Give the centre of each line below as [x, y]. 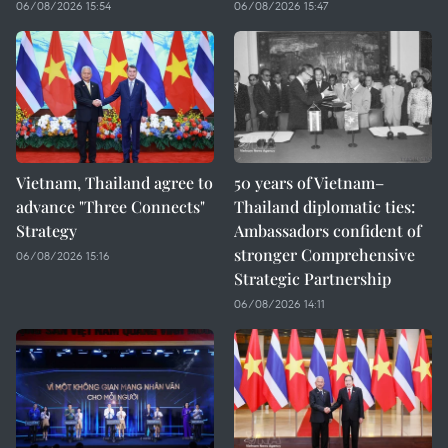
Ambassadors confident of [327, 230]
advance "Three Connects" [110, 206]
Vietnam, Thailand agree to [114, 182]
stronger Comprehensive [324, 254]
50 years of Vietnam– [309, 182]
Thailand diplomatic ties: [324, 206]
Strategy [46, 230]
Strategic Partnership [312, 278]
